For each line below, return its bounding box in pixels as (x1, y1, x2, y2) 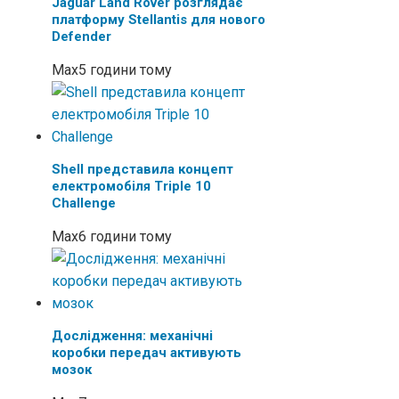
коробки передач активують (52, 344, 241, 361)
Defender (52, 28, 111, 45)
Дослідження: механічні (52, 327, 213, 344)
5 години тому (78, 61, 172, 78)
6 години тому (78, 227, 172, 245)
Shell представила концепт (52, 160, 233, 177)
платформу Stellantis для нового (52, 11, 265, 28)
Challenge (52, 194, 116, 211)
